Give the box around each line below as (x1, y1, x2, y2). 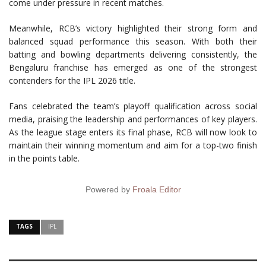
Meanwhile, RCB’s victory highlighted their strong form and (9, 23, 257, 34)
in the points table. (9, 153, 80, 164)
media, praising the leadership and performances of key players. (9, 113, 257, 125)
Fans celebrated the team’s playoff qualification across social (9, 100, 257, 112)
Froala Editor (132, 185, 181, 195)
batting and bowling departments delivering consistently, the (9, 49, 257, 61)
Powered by (85, 185, 132, 195)
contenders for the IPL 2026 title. (9, 75, 135, 87)
